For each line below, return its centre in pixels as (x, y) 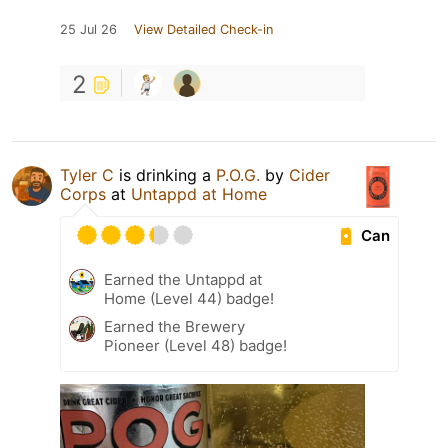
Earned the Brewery (174, 327)
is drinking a (165, 175)
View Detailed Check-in (203, 30)
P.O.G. (238, 175)
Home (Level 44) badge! (189, 299)
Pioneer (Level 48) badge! (195, 346)
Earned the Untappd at (183, 280)
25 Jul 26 (88, 30)
